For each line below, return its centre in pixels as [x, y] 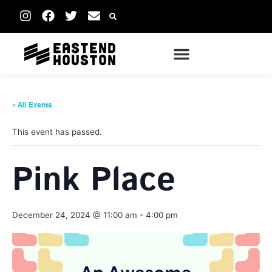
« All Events [32, 105]
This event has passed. [57, 132]
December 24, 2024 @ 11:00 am [75, 215]
